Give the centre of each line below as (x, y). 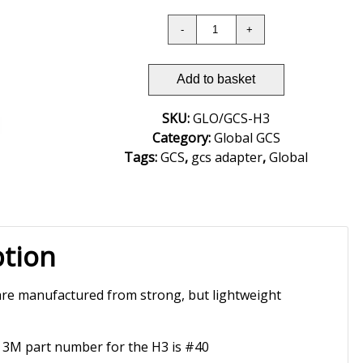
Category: (183, 138)
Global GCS (247, 138)
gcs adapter (227, 158)
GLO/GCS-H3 (232, 119)
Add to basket (216, 79)
